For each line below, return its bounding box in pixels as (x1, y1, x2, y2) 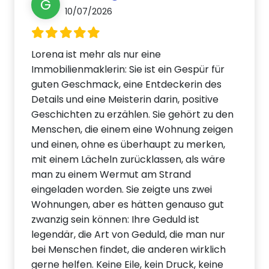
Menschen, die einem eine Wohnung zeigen (31, 122, 234, 137)
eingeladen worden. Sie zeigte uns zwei (31, 183, 213, 197)
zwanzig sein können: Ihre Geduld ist (31, 213, 200, 227)
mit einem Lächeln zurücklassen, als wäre (31, 153, 226, 167)
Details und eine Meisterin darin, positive (31, 92, 219, 107)
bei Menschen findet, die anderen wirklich (31, 243, 226, 257)
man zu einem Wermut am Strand (31, 168, 192, 182)
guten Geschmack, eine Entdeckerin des (31, 77, 222, 92)
